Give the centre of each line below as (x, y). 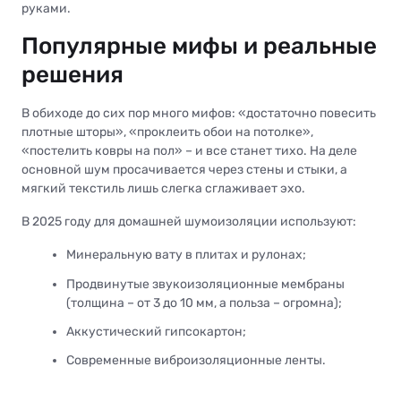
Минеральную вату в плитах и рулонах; (186, 255)
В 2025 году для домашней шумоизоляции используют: (189, 222)
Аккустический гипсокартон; (156, 331)
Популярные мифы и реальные (199, 47)
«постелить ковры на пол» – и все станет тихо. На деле (189, 151)
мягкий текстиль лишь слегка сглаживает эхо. (163, 189)
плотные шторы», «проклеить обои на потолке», (167, 132)
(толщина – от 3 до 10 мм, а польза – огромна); (204, 303)
